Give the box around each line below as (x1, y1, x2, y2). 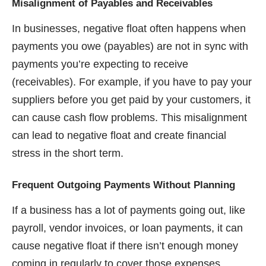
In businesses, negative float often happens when (12, 22, 246, 34)
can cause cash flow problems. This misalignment (12, 111, 247, 123)
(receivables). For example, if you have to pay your (12, 75, 252, 88)
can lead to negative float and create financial (12, 129, 226, 141)
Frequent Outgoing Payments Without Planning (12, 179, 235, 191)
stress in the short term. (12, 147, 123, 159)
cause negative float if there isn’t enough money (12, 239, 238, 252)
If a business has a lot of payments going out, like (12, 204, 245, 216)
